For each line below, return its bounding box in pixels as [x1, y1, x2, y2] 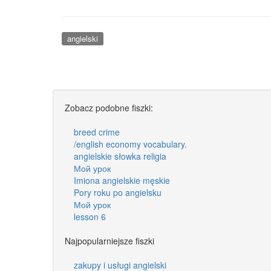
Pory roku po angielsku [74, 186, 162, 198]
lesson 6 [74, 210, 106, 223]
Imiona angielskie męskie [74, 174, 170, 186]
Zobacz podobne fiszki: [65, 101, 153, 114]
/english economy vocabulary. [74, 137, 187, 150]
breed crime [74, 125, 120, 138]
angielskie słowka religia [74, 149, 166, 162]
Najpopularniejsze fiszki [65, 234, 154, 247]
